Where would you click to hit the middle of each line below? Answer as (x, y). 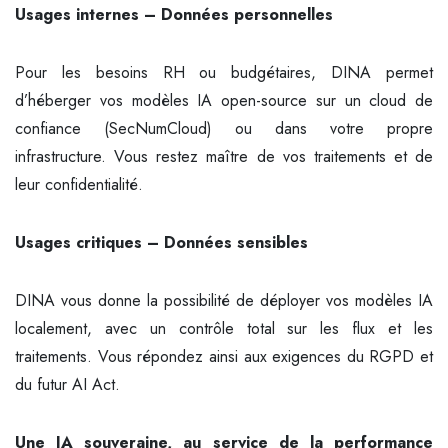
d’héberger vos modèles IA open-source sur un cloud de (224, 100)
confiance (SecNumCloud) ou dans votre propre (224, 128)
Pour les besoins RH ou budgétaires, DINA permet (224, 72)
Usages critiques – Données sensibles (161, 242)
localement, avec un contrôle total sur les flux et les (224, 328)
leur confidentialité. (79, 184)
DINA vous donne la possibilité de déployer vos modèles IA (224, 300)
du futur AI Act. (67, 384)
